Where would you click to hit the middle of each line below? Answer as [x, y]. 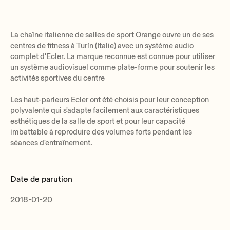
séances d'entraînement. [51, 143]
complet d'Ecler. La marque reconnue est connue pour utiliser [113, 56]
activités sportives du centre [57, 78]
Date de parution [41, 179]
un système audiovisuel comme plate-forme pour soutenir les [112, 67]
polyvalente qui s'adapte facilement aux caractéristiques [105, 110]
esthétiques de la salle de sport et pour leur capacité [98, 121]
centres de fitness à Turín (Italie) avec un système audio [102, 46]
